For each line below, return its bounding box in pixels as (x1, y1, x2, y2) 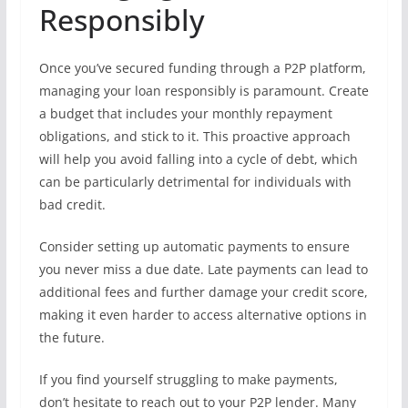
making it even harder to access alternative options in (38, 306, 367, 323)
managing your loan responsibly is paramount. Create (38, 82, 369, 99)
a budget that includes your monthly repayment (38, 105, 332, 122)
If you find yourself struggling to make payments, (38, 371, 338, 388)
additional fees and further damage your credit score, (38, 283, 368, 301)
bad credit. (38, 196, 106, 213)
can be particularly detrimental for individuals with (38, 173, 352, 190)
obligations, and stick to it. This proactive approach (38, 127, 351, 145)
